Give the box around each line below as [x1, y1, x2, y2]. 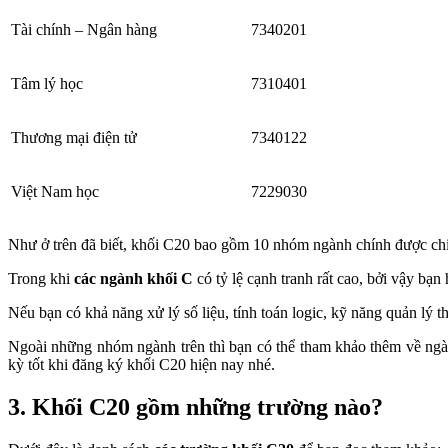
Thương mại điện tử [11, 128, 137, 146]
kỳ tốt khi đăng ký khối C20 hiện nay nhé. [8, 355, 275, 373]
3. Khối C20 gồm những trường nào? [8, 393, 383, 420]
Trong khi [8, 269, 74, 287]
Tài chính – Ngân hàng [11, 20, 157, 38]
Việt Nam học [11, 182, 99, 200]
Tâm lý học [11, 74, 83, 92]
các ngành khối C [74, 269, 193, 287]
